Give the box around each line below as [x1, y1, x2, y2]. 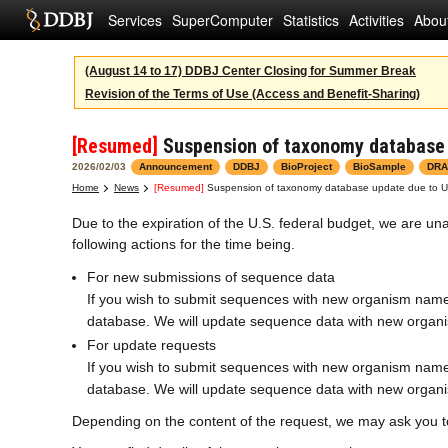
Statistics [283, 10, 339, 30]
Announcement [139, 161, 212, 172]
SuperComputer [172, 10, 273, 30]
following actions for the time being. [72, 236, 295, 252]
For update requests [87, 337, 216, 353]
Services [108, 10, 162, 30]
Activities [349, 10, 404, 30]
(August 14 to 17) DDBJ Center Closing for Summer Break [85, 64, 416, 78]
